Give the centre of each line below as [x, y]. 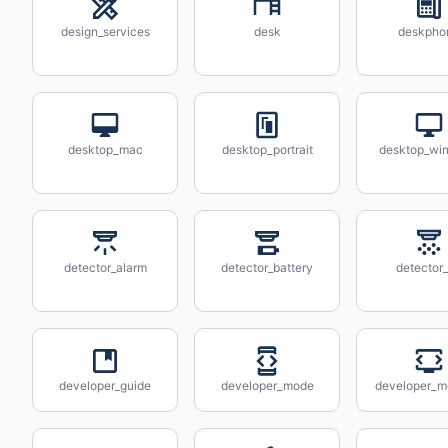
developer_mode [267, 385]
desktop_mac [105, 149]
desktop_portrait [267, 149]
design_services [105, 31]
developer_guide [105, 385]
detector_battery [267, 267]
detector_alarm [105, 267]
